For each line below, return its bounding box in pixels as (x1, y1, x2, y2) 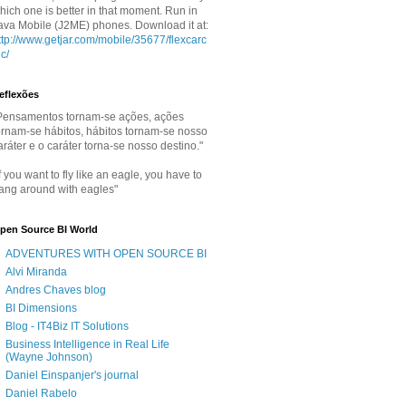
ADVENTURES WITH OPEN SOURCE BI (5, 247, 207, 261)
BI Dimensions (5, 302, 77, 315)
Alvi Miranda (5, 266, 67, 279)
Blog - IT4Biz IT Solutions (5, 320, 129, 333)
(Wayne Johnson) (5, 351, 92, 364)
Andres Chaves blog (5, 284, 106, 297)
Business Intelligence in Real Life (5, 338, 169, 352)
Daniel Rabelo (5, 387, 77, 401)
